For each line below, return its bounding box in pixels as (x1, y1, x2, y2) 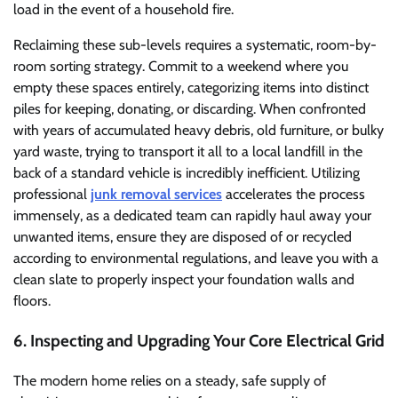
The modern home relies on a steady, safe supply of (13, 371, 326, 389)
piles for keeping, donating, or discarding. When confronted (13, 100, 366, 118)
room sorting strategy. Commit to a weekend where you (13, 58, 348, 76)
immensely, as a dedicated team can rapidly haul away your (13, 207, 371, 225)
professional (13, 186, 91, 203)
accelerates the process (222, 186, 365, 203)
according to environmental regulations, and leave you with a (13, 250, 378, 267)
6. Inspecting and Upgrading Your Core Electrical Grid (13, 330, 385, 352)
